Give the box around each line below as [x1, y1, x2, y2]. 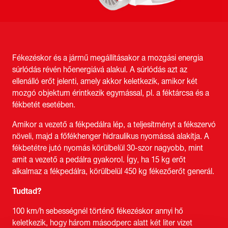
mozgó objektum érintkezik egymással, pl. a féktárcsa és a [12, 89, 209, 97]
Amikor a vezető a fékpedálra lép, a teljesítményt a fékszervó [12, 120, 216, 129]
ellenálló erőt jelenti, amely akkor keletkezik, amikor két [12, 77, 197, 85]
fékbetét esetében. [12, 100, 75, 109]
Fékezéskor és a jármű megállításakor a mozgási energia [12, 53, 203, 62]
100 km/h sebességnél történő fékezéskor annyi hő [12, 207, 183, 215]
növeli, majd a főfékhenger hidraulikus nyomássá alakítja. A [12, 132, 209, 140]
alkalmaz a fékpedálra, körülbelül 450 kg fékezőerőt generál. [12, 167, 214, 176]
